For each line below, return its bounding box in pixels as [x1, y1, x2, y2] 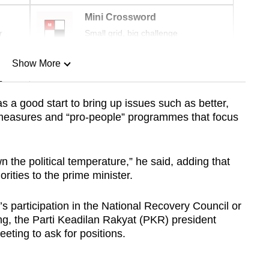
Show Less [12, 119, 60, 130]
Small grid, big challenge [85, 28, 178, 38]
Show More [11, 58, 61, 69]
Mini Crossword [85, 12, 156, 23]
